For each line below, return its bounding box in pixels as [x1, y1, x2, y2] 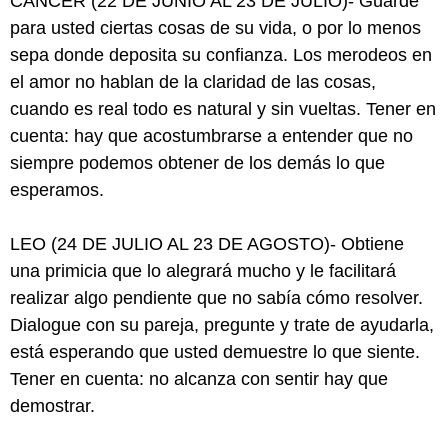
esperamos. [10, 180, 104, 200]
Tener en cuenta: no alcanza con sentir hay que [10, 369, 388, 389]
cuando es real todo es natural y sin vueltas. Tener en [10, 99, 436, 119]
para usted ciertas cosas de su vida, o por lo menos [10, 18, 421, 38]
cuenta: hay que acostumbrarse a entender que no [10, 126, 413, 146]
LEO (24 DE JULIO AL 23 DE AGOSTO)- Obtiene [10, 234, 404, 254]
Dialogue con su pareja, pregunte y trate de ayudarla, [10, 315, 434, 335]
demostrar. [10, 396, 95, 416]
